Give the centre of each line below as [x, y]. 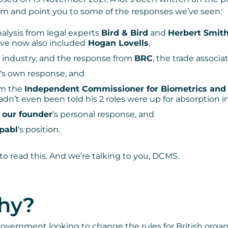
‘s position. [39, 130]
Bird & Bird [125, 33]
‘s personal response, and [103, 115]
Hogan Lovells [117, 43]
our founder [27, 115]
